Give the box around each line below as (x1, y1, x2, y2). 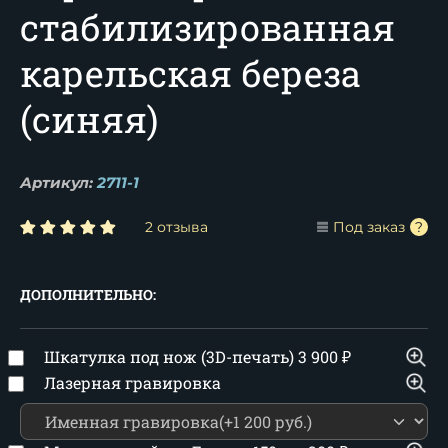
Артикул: (20, 173, 93, 192)
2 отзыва (145, 218, 208, 236)
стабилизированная (20, 3, 395, 51)
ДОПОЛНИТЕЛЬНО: (20, 285, 156, 304)
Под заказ (333, 218, 405, 236)
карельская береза (20, 49, 361, 97)
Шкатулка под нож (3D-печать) (44, 346, 298, 367)
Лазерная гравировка (44, 372, 221, 393)
